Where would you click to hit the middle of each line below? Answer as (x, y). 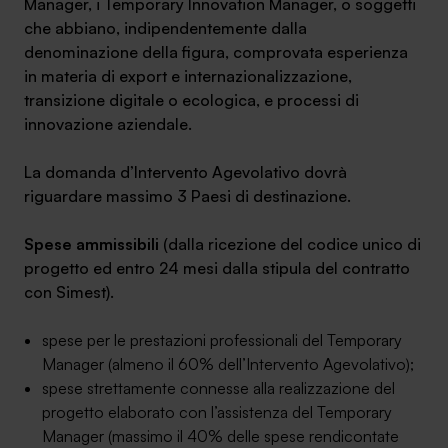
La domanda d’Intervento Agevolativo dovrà (185, 172)
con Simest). (69, 292)
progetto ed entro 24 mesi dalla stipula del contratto (217, 268)
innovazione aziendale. (108, 124)
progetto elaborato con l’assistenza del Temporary (217, 412)
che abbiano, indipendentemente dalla (165, 28)
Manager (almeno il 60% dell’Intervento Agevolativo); (228, 364)
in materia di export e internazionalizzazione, (188, 76)
